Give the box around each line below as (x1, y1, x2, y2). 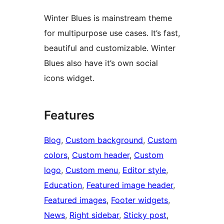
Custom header (72, 150, 129, 160)
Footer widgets (111, 195, 168, 205)
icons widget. (44, 73, 94, 83)
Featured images (44, 195, 106, 205)
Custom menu (65, 165, 118, 175)
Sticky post (123, 210, 166, 220)
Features (44, 108, 94, 123)
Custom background (65, 135, 143, 145)
